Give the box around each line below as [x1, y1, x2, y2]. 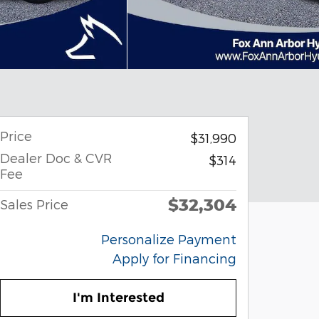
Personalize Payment [101, 231, 236, 246]
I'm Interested [72, 290, 164, 306]
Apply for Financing [113, 251, 236, 266]
